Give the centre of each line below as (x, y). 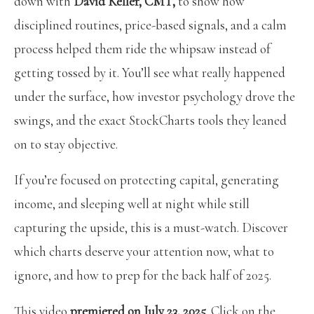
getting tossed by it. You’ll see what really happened (150, 72)
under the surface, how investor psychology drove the (155, 96)
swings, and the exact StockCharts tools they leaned (150, 120)
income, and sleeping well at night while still (132, 203)
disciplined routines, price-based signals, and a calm (150, 25)
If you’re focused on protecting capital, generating (146, 179)
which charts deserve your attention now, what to (144, 251)
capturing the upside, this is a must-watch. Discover (151, 227)
